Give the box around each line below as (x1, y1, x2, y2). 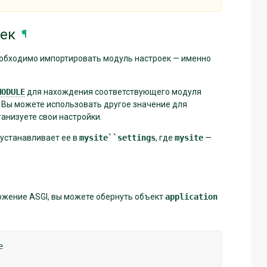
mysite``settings (79, 132, 156, 142)
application (165, 191, 218, 201)
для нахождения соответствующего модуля (25, 86, 201, 97)
